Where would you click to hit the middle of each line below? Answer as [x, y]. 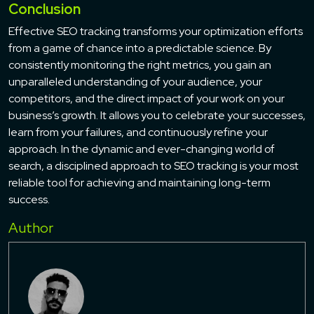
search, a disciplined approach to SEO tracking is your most [153, 165]
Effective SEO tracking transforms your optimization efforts [156, 31]
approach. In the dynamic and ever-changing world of [142, 149]
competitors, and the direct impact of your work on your [146, 98]
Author [31, 227]
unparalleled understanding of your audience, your [135, 81]
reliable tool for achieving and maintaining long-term [139, 182]
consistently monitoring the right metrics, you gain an [140, 64]
